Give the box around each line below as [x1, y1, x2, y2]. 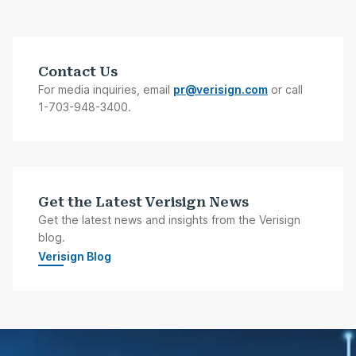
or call [268, 83, 303, 96]
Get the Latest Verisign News [38, 194, 249, 210]
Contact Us [38, 64, 118, 79]
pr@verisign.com [173, 83, 268, 96]
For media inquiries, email [38, 83, 173, 96]
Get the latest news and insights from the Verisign [38, 213, 300, 226]
